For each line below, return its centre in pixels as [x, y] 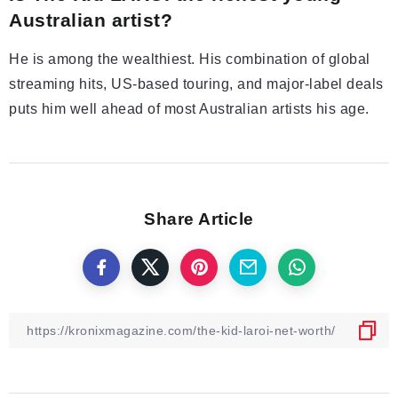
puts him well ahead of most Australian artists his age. [189, 109]
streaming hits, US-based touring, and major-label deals [196, 84]
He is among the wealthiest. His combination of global [190, 60]
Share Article [199, 219]
